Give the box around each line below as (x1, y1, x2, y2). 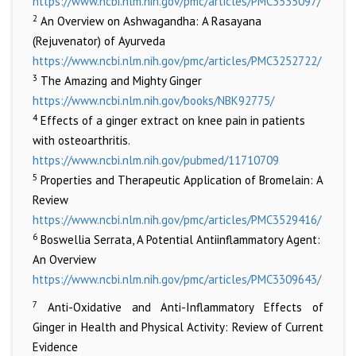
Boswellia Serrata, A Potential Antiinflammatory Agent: (37, 232, 320, 248)
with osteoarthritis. (33, 133, 130, 149)
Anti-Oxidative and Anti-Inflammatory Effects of (37, 300, 323, 315)
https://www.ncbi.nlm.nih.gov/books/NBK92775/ (33, 93, 274, 109)
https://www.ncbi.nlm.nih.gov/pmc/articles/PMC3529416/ (33, 212, 321, 228)
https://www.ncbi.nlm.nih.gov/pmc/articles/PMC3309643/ (33, 272, 321, 288)
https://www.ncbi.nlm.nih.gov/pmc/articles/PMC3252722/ (33, 53, 321, 69)
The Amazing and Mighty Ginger (37, 73, 202, 89)
